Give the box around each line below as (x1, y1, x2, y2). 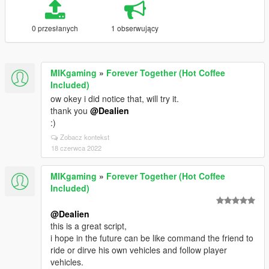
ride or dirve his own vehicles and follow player (50, 244, 227, 256)
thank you (50, 104, 90, 116)
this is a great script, (50, 220, 127, 232)
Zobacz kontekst (60, 132, 109, 142)
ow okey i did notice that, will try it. (50, 92, 179, 104)
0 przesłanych (31, 23, 78, 33)
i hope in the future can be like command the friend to (50, 232, 253, 244)
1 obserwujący (111, 23, 159, 33)
